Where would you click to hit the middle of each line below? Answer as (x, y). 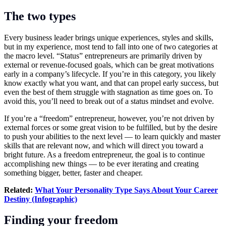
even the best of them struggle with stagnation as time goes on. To (108, 92)
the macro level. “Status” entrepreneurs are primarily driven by (103, 55)
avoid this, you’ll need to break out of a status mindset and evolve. (109, 101)
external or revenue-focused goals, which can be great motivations (109, 65)
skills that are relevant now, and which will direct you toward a (104, 145)
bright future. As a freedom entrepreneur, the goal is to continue (104, 154)
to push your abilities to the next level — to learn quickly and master (112, 136)
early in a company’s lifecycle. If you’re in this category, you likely (110, 74)
